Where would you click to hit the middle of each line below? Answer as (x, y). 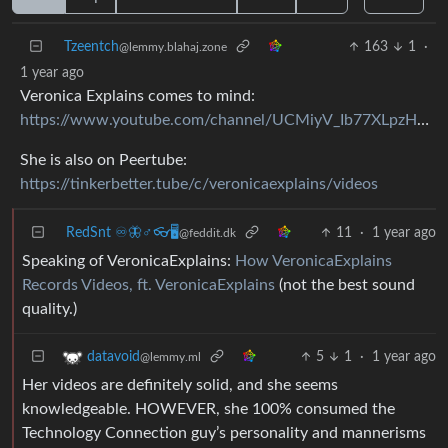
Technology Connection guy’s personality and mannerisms (224, 432)
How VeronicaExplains (313, 260)
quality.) (49, 308)
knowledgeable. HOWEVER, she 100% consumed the (208, 408)
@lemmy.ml (170, 357)
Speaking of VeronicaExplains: (128, 260)
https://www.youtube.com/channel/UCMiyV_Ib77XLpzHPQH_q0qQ (218, 119)
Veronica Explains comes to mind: (137, 95)
